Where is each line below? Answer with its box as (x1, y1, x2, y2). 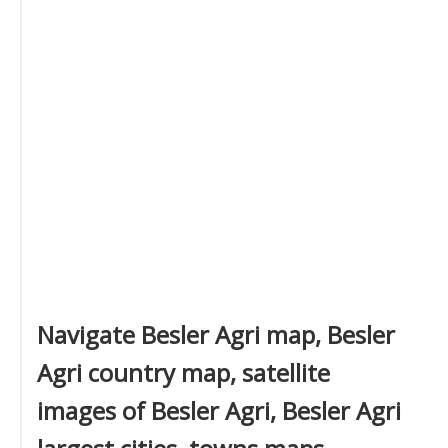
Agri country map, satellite (37, 356, 330, 389)
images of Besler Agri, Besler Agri (37, 394, 401, 427)
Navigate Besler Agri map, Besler (37, 318, 395, 351)
